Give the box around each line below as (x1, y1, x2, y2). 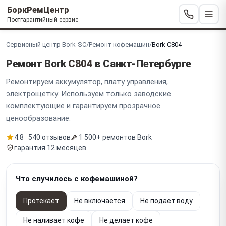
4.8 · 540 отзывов (14, 133, 71, 141)
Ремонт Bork (6, 57, 69, 70)
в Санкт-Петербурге (92, 57, 192, 70)
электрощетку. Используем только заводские (6, 89, 171, 98)
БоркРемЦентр (7, 5, 69, 15)
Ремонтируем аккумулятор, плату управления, (6, 77, 168, 86)
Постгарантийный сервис (7, 16, 78, 23)
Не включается (74, 196, 125, 205)
